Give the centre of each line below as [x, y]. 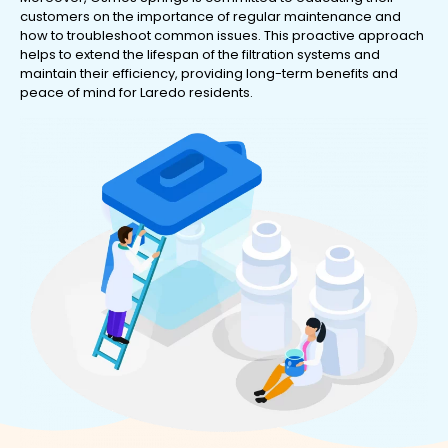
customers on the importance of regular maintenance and [210, 16]
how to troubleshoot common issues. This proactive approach [222, 35]
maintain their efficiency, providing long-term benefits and [209, 73]
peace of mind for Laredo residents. [136, 92]
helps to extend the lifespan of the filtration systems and [200, 54]
